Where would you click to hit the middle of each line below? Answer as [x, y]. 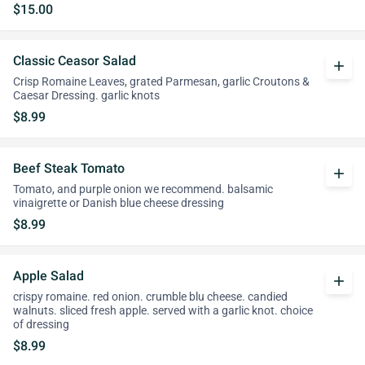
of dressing [41, 325]
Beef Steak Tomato [69, 168]
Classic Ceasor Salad [75, 61]
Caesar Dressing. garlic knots [86, 96]
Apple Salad [48, 276]
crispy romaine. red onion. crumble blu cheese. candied [150, 297]
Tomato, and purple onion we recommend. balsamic [143, 189]
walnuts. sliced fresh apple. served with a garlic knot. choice [163, 311]
